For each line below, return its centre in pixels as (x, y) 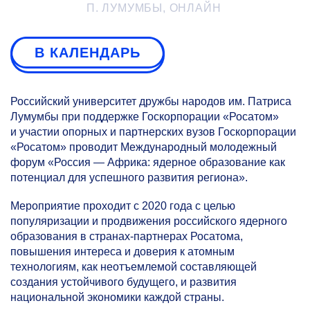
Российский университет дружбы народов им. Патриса (151, 101)
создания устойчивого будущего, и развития (124, 282)
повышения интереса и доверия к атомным (122, 252)
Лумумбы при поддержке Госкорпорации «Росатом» (145, 117)
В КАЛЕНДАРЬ (88, 53)
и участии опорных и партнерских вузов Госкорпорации (153, 132)
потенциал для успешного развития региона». (129, 177)
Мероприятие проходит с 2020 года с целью (123, 206)
